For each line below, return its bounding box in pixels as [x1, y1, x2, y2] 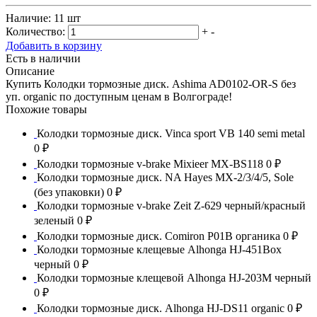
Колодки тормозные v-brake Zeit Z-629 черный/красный [37, 199, 306, 212]
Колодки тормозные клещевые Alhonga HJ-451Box [37, 243, 282, 255]
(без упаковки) [34, 185, 107, 198]
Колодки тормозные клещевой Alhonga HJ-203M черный [37, 271, 311, 284]
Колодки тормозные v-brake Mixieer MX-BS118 [37, 157, 266, 170]
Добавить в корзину [6, 39, 102, 52]
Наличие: [6, 11, 54, 24]
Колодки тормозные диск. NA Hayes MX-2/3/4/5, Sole [37, 171, 294, 183]
